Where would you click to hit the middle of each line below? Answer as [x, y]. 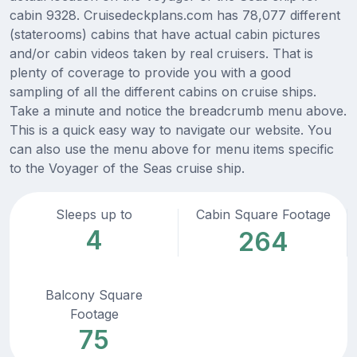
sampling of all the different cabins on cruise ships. [163, 92]
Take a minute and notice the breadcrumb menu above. [178, 111]
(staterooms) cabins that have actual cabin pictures [165, 35]
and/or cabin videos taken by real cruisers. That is [161, 54]
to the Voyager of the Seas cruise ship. [127, 169]
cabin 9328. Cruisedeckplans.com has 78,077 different [175, 16]
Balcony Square [94, 295]
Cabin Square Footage [263, 215]
